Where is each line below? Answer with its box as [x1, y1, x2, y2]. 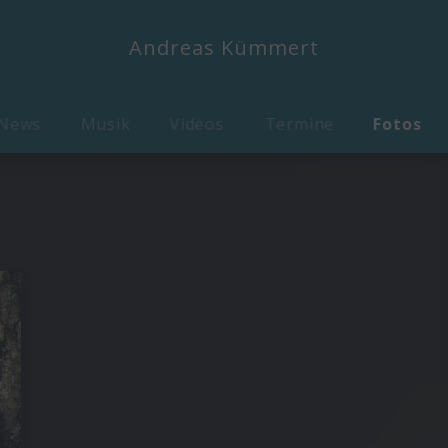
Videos [169, 113, 225, 135]
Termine [264, 113, 335, 135]
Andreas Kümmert [128, 33, 320, 61]
